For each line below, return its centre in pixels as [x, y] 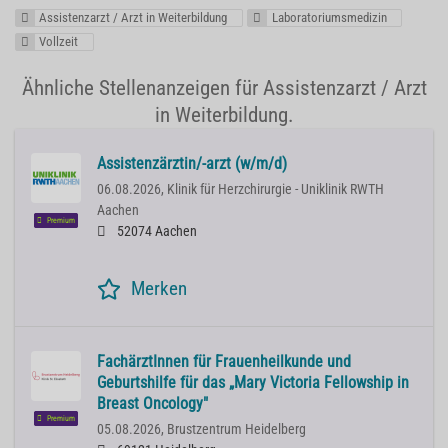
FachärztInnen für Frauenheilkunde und [224, 362]
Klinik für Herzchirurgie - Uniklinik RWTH [275, 190]
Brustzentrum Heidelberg [236, 430]
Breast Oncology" [152, 404]
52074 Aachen [155, 232]
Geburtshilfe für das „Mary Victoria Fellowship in [253, 383]
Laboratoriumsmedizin [329, 17]
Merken [159, 289]
